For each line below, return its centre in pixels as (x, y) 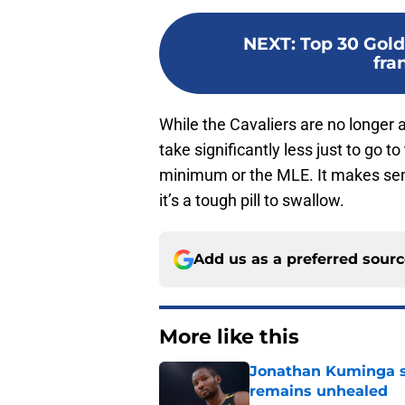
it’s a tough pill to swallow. (252, 201)
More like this (229, 337)
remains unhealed (319, 391)
